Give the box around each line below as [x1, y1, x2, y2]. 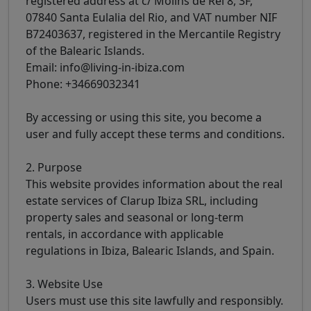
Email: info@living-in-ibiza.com [26, 60, 185, 76]
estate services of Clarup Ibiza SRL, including [26, 193, 258, 209]
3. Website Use [26, 276, 103, 292]
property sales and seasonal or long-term [26, 210, 244, 226]
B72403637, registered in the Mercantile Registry [26, 26, 280, 42]
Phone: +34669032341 [26, 76, 140, 92]
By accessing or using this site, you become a [26, 110, 262, 126]
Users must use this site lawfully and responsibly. [26, 293, 283, 309]
